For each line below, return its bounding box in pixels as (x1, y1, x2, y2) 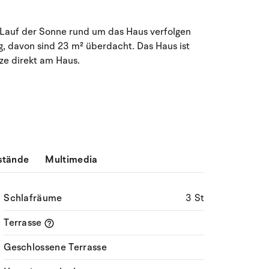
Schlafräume (4, 192, 62, 205)
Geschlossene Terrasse (4, 241, 107, 254)
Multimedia (45, 153, 98, 166)
